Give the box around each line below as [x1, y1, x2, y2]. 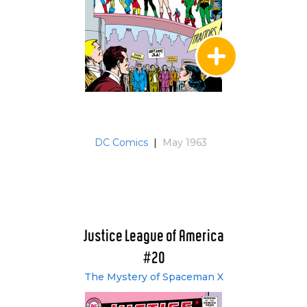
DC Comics [95, 136, 148, 149]
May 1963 [162, 136, 207, 149]
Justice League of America [83, 228, 224, 245]
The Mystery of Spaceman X [84, 270, 223, 283]
